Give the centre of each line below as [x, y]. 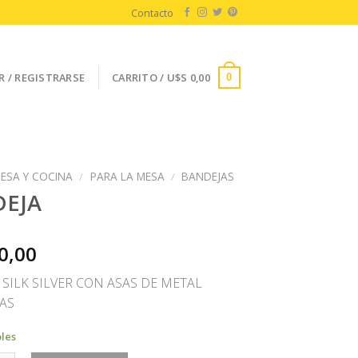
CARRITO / [139, 78]
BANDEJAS [207, 176]
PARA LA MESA [127, 176]
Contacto [153, 12]
